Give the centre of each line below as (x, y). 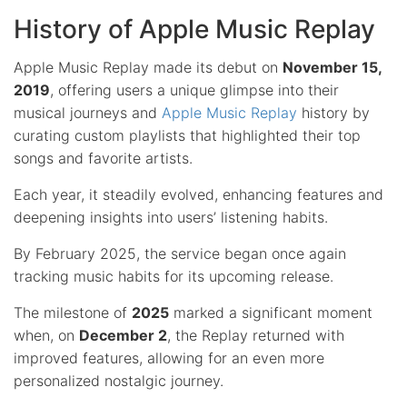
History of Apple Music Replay (194, 29)
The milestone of (73, 312)
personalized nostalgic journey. (119, 380)
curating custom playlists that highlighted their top (187, 135)
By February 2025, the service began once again (180, 253)
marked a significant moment (271, 312)
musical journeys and (88, 112)
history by (333, 112)
